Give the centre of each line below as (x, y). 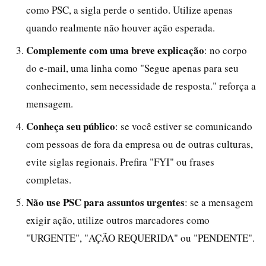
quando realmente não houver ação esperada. (121, 27)
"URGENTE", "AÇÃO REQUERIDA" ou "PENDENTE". (140, 237)
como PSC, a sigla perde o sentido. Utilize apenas (129, 9)
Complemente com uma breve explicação (115, 50)
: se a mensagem (219, 202)
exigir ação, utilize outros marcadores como (118, 220)
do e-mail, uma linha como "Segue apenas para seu (132, 68)
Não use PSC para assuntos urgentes (105, 202)
